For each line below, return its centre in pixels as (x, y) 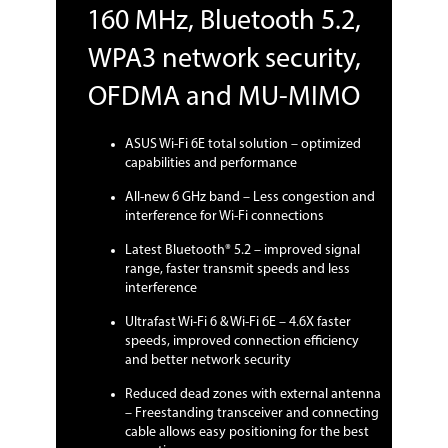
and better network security (208, 361)
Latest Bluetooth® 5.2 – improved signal (242, 251)
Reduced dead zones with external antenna (253, 395)
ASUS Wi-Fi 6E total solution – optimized (243, 145)
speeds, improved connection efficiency (242, 342)
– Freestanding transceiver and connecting (252, 414)
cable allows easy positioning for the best (247, 433)
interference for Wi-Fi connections (224, 217)
